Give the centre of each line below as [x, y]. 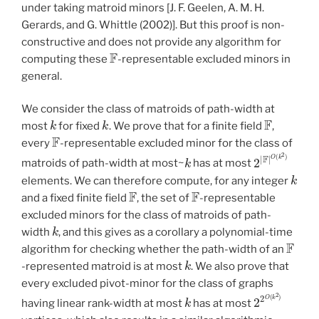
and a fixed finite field [75, 198]
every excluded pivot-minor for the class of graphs [147, 283]
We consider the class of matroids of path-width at [148, 109]
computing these [66, 59]
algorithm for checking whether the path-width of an [154, 249]
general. [42, 76]
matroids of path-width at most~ [103, 163]
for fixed [79, 126]
